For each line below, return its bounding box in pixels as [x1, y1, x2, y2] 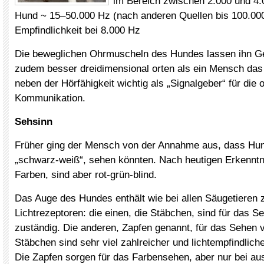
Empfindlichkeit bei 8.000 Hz [15, 25, 140, 36]
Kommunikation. [15, 93, 85, 104]
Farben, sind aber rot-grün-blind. [15, 169, 157, 180]
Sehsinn [15, 116, 52, 127]
